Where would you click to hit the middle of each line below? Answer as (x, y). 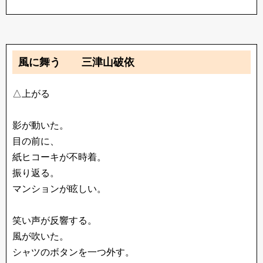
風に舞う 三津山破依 (76, 62)
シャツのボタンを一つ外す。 (73, 252)
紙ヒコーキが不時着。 (59, 157)
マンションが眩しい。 (59, 189)
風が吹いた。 (41, 236)
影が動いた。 (41, 125)
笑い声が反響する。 (55, 220)
